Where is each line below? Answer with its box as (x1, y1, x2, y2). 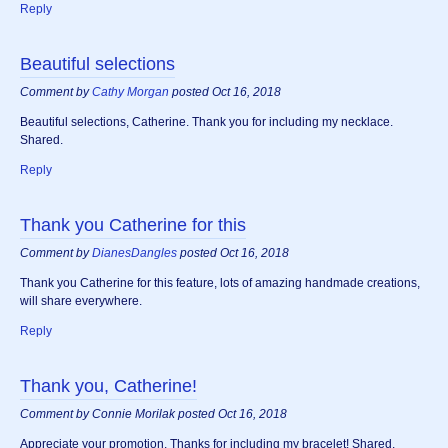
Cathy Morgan (92, 85, 169, 100)
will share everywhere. (20, 294, 142, 309)
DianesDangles (92, 246, 177, 261)
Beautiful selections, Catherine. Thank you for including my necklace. (20, 115, 393, 130)
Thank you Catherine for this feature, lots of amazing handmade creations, (20, 276, 420, 291)
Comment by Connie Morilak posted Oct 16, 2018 (20, 407, 287, 422)
